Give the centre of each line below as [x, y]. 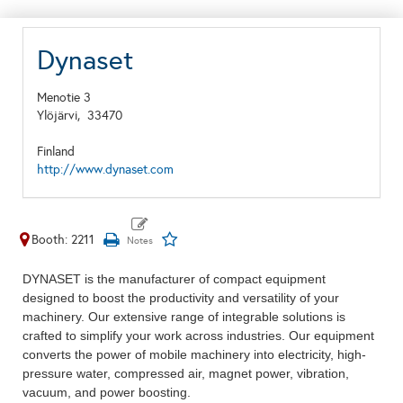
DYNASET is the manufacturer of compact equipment [174, 279]
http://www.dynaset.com [105, 170]
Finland [56, 152]
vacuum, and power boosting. [107, 392]
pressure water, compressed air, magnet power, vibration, [186, 373]
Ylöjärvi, [62, 116]
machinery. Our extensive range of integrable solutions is [184, 317]
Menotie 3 [64, 98]
